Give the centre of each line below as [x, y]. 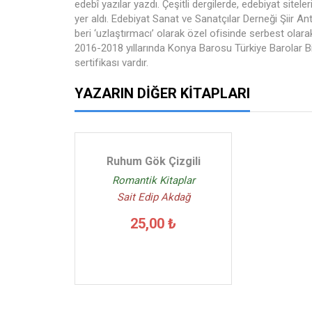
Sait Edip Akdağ [153, 197]
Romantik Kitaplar [153, 180]
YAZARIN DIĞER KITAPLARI [162, 93]
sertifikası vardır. [111, 63]
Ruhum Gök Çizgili [153, 161]
